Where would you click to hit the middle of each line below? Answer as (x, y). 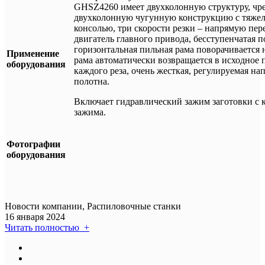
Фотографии (33, 144)
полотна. (92, 81)
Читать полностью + (47, 227)
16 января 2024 (35, 217)
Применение (33, 54)
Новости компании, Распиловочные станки (93, 206)
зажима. (90, 112)
